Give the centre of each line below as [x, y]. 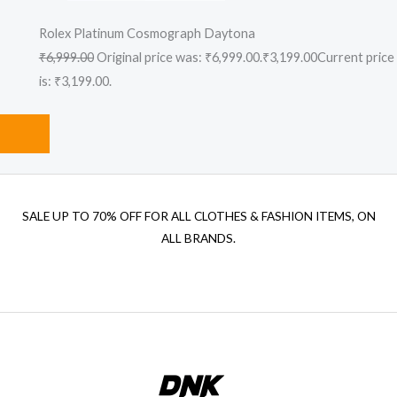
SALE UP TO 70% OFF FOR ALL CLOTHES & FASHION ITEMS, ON [198, 216]
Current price [355, 58]
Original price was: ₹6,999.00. [178, 58]
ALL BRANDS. [198, 238]
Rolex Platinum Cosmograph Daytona [147, 34]
